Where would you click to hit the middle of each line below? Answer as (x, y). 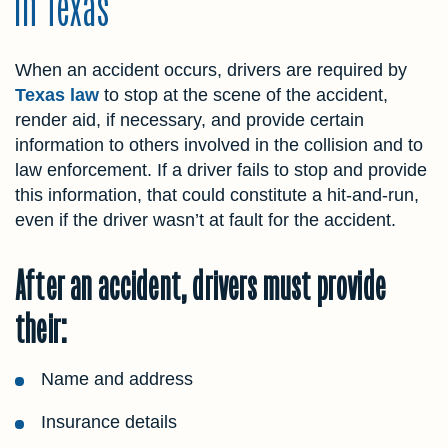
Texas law (57, 95)
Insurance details (109, 422)
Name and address (117, 379)
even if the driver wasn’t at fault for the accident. (205, 220)
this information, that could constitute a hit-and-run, (217, 195)
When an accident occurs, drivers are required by (211, 70)
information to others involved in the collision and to (219, 145)
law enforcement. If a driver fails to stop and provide (221, 170)
